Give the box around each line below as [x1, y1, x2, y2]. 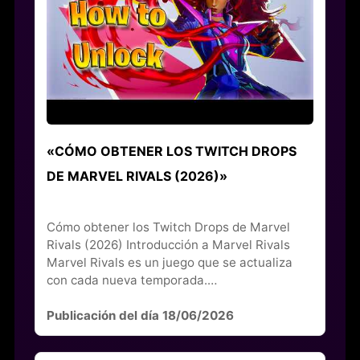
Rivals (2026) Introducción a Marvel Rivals [46, 236, 290, 252]
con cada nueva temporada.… [46, 272, 217, 288]
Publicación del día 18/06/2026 [46, 307, 234, 323]
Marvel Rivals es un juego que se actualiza [46, 254, 292, 270]
